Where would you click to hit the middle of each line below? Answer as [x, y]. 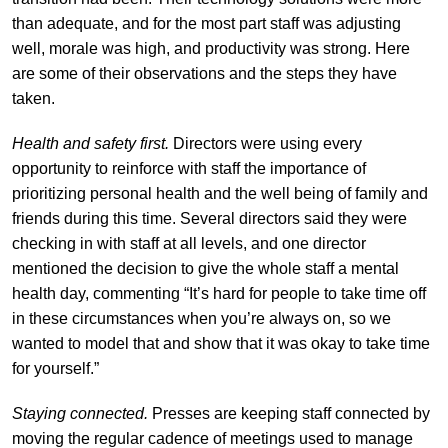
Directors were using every [267, 143]
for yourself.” [57, 368]
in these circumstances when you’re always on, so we [201, 318]
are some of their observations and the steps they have [204, 73]
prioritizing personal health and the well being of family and [219, 193]
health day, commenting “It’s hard [128, 293]
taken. [35, 98]
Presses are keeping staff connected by [288, 413]
